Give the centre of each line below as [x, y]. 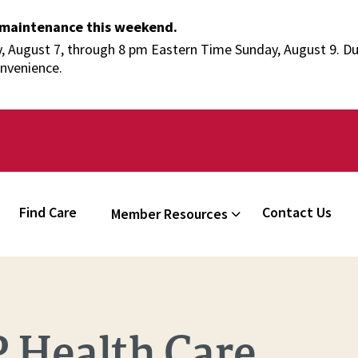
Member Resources [170, 214]
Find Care [48, 212]
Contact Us [297, 212]
